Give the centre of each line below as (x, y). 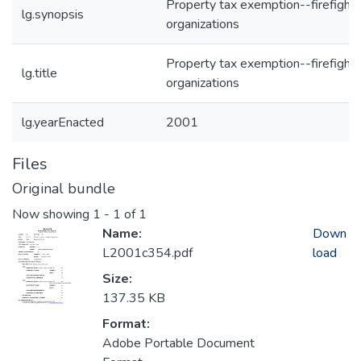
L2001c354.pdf (147, 253)
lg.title (39, 73)
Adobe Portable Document (178, 344)
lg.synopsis (53, 15)
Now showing (52, 215)
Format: (126, 324)
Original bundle (64, 189)
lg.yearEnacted (63, 122)
